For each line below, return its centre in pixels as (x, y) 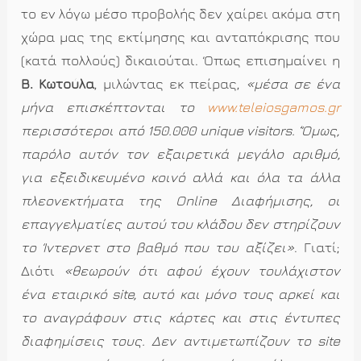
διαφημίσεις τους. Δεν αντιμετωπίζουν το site (180, 341)
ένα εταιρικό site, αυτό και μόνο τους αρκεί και (180, 295)
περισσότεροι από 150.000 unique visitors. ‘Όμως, (180, 131)
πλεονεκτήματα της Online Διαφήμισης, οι (180, 201)
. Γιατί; (317, 248)
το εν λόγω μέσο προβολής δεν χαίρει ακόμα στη (180, 14)
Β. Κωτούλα (58, 84)
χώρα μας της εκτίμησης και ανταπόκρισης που (180, 37)
